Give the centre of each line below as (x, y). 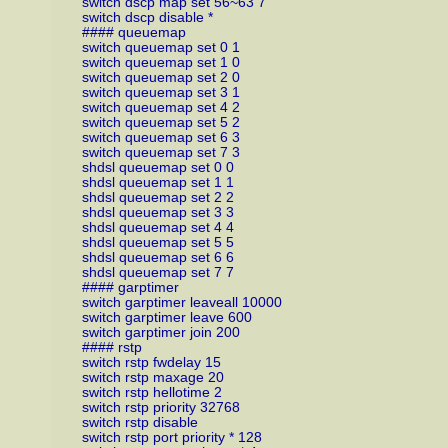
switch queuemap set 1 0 (160, 62)
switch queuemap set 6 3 (160, 137)
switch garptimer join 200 (160, 332)
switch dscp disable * (147, 17)
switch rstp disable (139, 422)
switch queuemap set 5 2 (160, 122)
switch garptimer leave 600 (166, 317)
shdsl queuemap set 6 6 (157, 257)
